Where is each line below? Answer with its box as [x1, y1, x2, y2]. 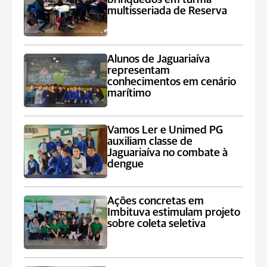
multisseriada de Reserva [107, 5, 228, 17]
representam [107, 65, 170, 76]
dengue [107, 159, 144, 170]
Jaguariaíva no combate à [107, 147, 228, 159]
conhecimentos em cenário [107, 76, 237, 88]
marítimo [107, 88, 151, 99]
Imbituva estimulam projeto [107, 207, 241, 218]
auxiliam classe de [107, 136, 193, 147]
